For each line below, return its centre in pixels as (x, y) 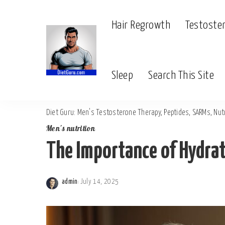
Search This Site (181, 75)
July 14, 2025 (99, 182)
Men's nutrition (71, 129)
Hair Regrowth (141, 25)
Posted (71, 187)
